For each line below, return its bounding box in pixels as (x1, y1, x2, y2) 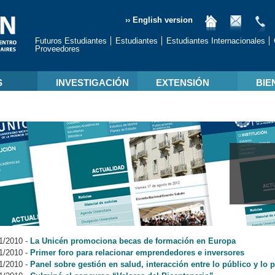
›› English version (125, 15, 193, 25)
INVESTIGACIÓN (55, 77, 129, 88)
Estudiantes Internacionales (166, 36, 265, 45)
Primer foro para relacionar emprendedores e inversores (30, 248, 244, 257)
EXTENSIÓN (155, 77, 209, 88)
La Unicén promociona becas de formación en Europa (30, 236, 236, 246)
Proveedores (35, 44, 80, 53)
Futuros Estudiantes (35, 36, 107, 45)
